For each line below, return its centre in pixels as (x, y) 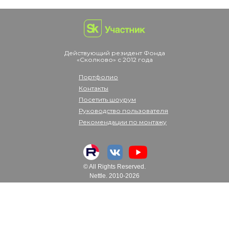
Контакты (94, 88)
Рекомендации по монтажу (123, 122)
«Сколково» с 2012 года (114, 60)
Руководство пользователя (123, 111)
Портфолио (98, 77)
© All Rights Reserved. (114, 167)
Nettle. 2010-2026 (114, 176)
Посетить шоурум (107, 99)
